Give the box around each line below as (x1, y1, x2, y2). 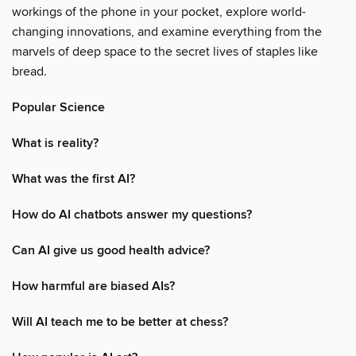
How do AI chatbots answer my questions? (12, 206, 252, 223)
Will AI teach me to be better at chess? (12, 313, 228, 331)
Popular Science (12, 99, 105, 116)
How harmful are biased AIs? (12, 277, 175, 295)
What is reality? (12, 134, 99, 152)
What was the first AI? (12, 170, 135, 188)
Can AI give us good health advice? (12, 242, 210, 259)
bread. (12, 63, 47, 79)
